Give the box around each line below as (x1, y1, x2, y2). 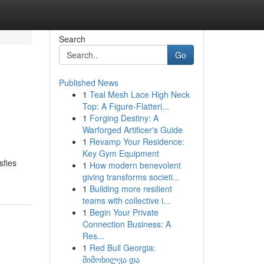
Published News (58, 77, 118, 88)
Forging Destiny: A (89, 112, 159, 124)
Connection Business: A (82, 218, 171, 230)
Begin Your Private (89, 206, 159, 218)
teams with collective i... (82, 194, 170, 206)
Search (58, 33, 85, 45)
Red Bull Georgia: (89, 242, 156, 253)
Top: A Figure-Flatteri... (82, 100, 169, 112)
